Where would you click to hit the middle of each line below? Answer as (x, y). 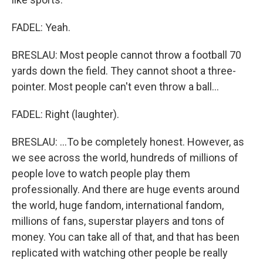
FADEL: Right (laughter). (65, 114)
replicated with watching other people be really (120, 253)
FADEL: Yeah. (41, 27)
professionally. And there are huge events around (126, 189)
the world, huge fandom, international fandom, (118, 205)
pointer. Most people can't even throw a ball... (115, 87)
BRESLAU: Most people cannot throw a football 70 (127, 55)
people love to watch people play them (101, 173)
